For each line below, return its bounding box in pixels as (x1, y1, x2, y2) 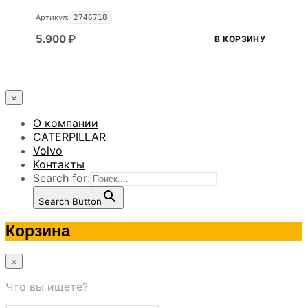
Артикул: (36, 12, 69, 22)
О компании (33, 115, 98, 130)
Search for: (33, 170, 90, 185)
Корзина (5, 221, 70, 240)
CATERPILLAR (33, 129, 106, 144)
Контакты (33, 157, 85, 171)
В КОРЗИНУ (214, 34, 265, 44)
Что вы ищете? (5, 279, 88, 294)
